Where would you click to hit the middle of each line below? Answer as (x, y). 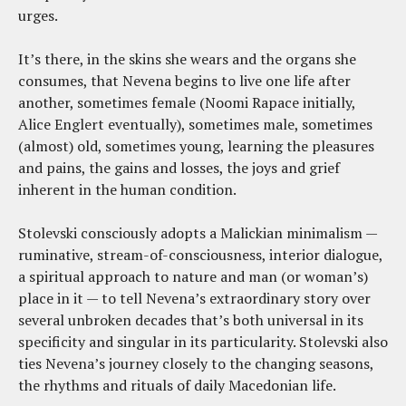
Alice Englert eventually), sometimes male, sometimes (195, 125)
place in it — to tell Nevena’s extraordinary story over (194, 299)
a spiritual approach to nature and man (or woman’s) (193, 277)
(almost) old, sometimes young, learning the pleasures (196, 146)
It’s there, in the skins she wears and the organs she (187, 59)
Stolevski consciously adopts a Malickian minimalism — (198, 233)
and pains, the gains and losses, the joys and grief (179, 168)
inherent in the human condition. (127, 190)
